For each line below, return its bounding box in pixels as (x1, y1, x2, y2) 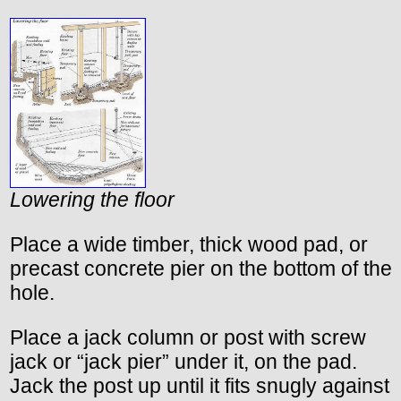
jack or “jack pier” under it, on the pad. (10, 349, 357, 373)
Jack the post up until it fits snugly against (10, 373, 389, 397)
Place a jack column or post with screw (10, 325, 366, 349)
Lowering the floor (10, 187, 175, 211)
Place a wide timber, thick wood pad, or (10, 232, 368, 256)
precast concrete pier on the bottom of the (10, 256, 392, 280)
